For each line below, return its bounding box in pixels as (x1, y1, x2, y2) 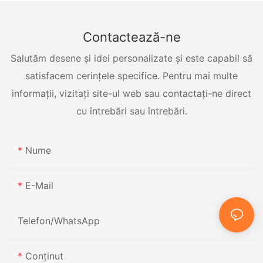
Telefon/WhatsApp (18, 214, 100, 227)
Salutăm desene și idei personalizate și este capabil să (11, 52, 252, 65)
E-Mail (25, 179, 53, 191)
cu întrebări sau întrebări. (76, 105, 187, 117)
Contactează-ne (82, 29, 181, 45)
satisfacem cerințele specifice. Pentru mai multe (25, 70, 238, 82)
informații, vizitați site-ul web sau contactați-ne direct (12, 87, 251, 100)
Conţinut (25, 249, 63, 262)
